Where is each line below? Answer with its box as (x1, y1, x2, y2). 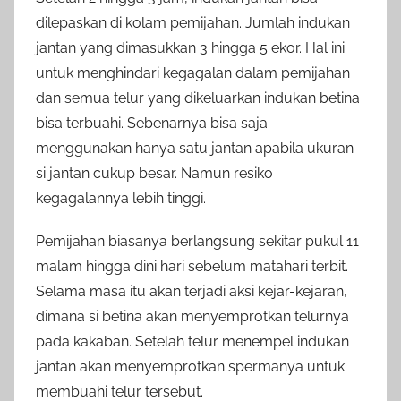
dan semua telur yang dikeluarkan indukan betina (36, 90, 360, 107)
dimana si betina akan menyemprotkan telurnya (36, 308, 349, 326)
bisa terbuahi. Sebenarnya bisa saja (36, 115, 268, 132)
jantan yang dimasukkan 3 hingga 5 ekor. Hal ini (36, 39, 345, 57)
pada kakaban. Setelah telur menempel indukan (36, 333, 349, 351)
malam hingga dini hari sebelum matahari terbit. (36, 258, 348, 276)
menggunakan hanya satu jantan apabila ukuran (36, 140, 354, 158)
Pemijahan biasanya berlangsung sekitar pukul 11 (36, 233, 359, 251)
